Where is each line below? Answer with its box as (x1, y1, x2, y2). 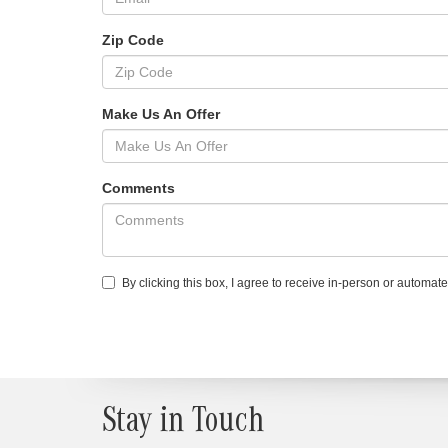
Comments (102, 180, 175, 196)
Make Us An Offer (102, 106, 220, 122)
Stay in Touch (102, 407, 264, 443)
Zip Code (102, 32, 164, 48)
